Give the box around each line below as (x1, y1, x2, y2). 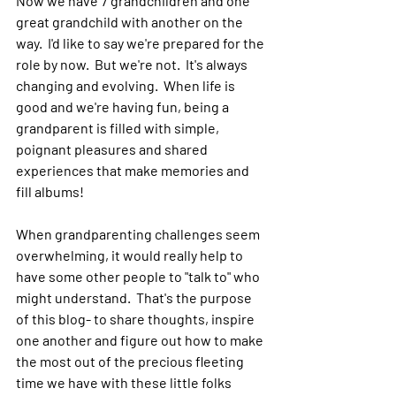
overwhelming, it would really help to (16, 247, 246, 263)
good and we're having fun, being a (16, 98, 232, 115)
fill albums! (16, 183, 92, 200)
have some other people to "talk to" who (16, 268, 263, 285)
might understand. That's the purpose (16, 289, 255, 306)
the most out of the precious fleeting (16, 353, 247, 369)
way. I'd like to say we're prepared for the (16, 34, 267, 51)
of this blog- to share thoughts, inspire (16, 310, 257, 327)
